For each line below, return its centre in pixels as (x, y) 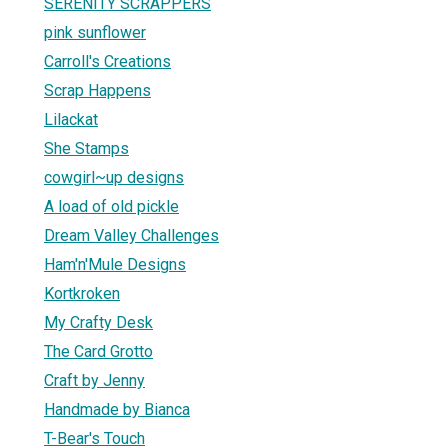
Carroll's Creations (107, 61)
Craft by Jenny (94, 380)
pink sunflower (95, 32)
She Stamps (86, 148)
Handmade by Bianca (117, 409)
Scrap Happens (97, 90)
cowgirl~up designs (114, 177)
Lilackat (71, 119)
